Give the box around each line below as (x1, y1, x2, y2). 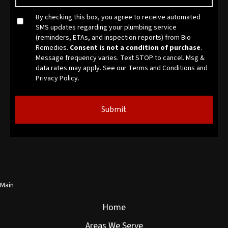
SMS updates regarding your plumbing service (36, 22, 177, 33)
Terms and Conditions (128, 63, 195, 74)
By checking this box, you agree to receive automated (36, 12, 201, 23)
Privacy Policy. (36, 73, 79, 84)
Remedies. (36, 43, 70, 53)
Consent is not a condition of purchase (70, 43, 201, 53)
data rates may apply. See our (36, 63, 128, 74)
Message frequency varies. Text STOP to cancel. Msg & (36, 53, 205, 64)
